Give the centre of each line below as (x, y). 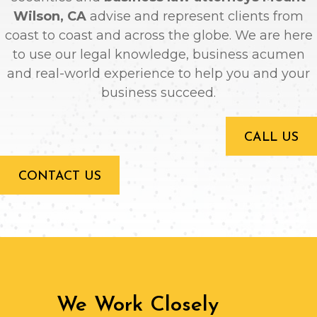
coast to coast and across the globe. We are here (158, 35)
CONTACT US (60, 176)
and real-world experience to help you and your (158, 73)
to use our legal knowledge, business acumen (158, 54)
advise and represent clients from (195, 16)
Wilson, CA (50, 16)
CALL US (271, 137)
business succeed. (158, 92)
